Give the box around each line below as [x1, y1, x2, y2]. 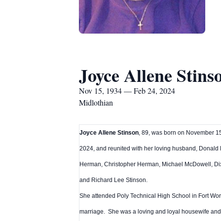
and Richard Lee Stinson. [79, 177, 148, 184]
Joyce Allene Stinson [79, 129, 139, 137]
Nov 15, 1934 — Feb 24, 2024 [79, 85, 175, 96]
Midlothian [79, 97, 113, 108]
